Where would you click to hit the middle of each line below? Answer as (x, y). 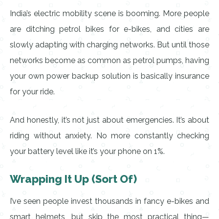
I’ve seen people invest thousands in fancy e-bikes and (109, 201)
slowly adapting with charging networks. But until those (109, 45)
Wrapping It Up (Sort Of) (73, 179)
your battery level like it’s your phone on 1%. (87, 151)
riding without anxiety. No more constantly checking (109, 136)
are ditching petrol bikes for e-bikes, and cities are (109, 29)
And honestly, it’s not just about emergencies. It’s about (109, 120)
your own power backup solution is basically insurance (109, 76)
